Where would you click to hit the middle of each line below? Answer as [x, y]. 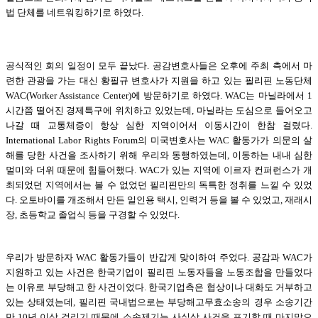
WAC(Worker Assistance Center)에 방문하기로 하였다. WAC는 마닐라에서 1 [159, 95]
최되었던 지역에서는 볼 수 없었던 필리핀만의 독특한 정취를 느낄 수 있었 [159, 185]
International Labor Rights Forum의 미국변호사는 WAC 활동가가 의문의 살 [159, 140]
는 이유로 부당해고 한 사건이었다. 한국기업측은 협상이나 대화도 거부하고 [159, 287]
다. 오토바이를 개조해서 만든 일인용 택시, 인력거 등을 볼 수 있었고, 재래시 [159, 199]
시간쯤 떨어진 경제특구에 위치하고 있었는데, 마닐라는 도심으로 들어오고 [159, 110]
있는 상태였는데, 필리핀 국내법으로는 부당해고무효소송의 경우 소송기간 [159, 302]
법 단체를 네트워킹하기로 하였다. [75, 12]
